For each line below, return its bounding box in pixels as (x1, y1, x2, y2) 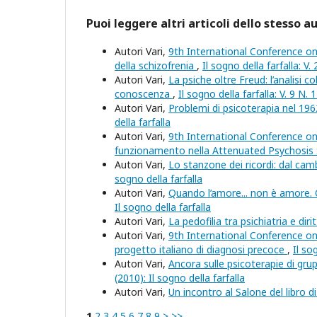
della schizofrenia (115, 59, 197, 73)
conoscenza (115, 87, 173, 101)
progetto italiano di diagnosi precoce (115, 243, 287, 257)
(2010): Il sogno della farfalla (115, 271, 245, 285)
